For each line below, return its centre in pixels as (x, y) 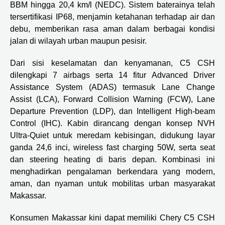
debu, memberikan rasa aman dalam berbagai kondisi (113, 29)
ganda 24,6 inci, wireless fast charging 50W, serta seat (113, 147)
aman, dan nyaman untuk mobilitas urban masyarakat (113, 183)
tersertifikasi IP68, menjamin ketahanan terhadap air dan (113, 17)
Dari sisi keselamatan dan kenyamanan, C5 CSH (113, 63)
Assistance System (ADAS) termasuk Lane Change (113, 87)
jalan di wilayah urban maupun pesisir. (78, 41)
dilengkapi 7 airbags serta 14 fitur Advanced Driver (113, 75)
